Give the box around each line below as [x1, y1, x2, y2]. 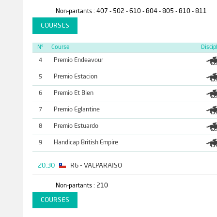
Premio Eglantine [53, 106, 100, 113]
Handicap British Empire [53, 139, 118, 146]
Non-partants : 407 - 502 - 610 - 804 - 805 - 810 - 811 [55, 8, 207, 15]
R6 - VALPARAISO [70, 162, 123, 169]
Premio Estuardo [53, 123, 98, 129]
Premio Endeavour [53, 57, 103, 63]
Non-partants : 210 [55, 182, 108, 189]
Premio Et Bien [53, 90, 93, 96]
